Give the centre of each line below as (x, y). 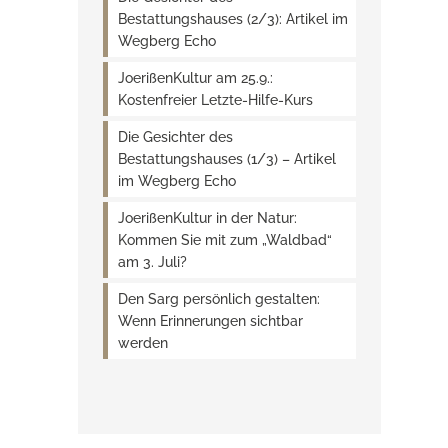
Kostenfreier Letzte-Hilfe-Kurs (216, 100)
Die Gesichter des (176, 137)
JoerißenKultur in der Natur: (208, 218)
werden (143, 343)
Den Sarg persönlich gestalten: (219, 299)
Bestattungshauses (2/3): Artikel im (233, 19)
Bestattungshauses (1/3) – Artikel (227, 159)
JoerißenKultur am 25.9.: (196, 78)
